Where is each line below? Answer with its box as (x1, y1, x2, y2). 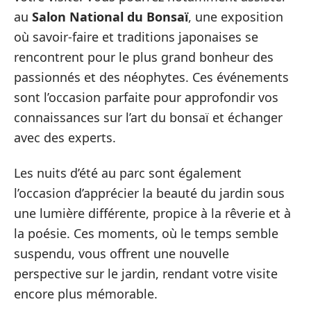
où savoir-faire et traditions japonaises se (14, 28, 258, 45)
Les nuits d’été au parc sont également (14, 165, 242, 181)
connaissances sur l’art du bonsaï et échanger (14, 108, 283, 126)
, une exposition (188, 8, 283, 25)
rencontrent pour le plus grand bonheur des (14, 48, 274, 65)
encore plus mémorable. (14, 285, 158, 302)
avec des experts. (14, 128, 116, 146)
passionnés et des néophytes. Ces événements (14, 68, 289, 85)
